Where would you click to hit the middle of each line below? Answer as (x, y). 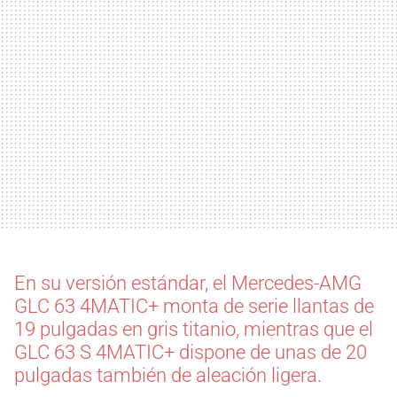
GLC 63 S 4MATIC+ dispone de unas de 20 (191, 353)
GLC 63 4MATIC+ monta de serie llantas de (194, 307)
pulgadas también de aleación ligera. (168, 376)
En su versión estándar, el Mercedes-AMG (188, 284)
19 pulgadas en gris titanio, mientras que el (194, 330)
